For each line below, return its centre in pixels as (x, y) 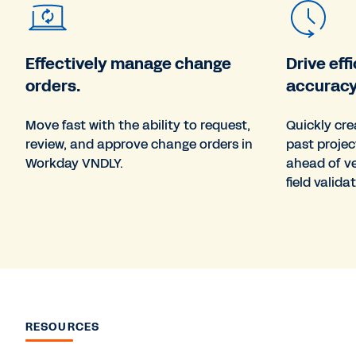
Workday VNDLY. (74, 163)
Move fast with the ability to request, (138, 125)
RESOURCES (63, 327)
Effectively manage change (128, 63)
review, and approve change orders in (139, 144)
